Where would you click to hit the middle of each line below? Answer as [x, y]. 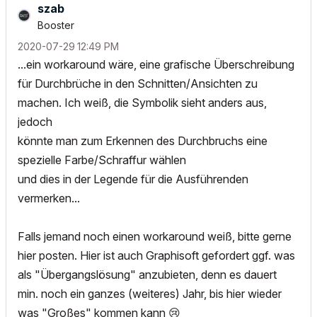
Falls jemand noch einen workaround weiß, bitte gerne [155, 236]
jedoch [35, 122]
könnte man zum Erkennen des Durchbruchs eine [143, 141]
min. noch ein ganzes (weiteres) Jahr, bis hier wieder [150, 294]
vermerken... [49, 198]
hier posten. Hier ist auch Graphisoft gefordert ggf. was [156, 255]
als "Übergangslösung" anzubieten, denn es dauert [147, 275]
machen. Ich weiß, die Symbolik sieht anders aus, [142, 103]
